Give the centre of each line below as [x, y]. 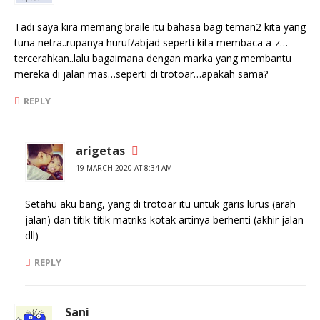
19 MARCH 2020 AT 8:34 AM [124, 168]
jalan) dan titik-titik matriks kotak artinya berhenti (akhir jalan [164, 220]
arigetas [100, 151]
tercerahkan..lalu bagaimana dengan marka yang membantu [153, 58]
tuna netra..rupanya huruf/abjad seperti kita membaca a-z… [151, 42]
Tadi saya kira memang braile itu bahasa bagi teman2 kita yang [160, 27]
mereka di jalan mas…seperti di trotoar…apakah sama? [141, 74]
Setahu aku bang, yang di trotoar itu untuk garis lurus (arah [160, 204]
